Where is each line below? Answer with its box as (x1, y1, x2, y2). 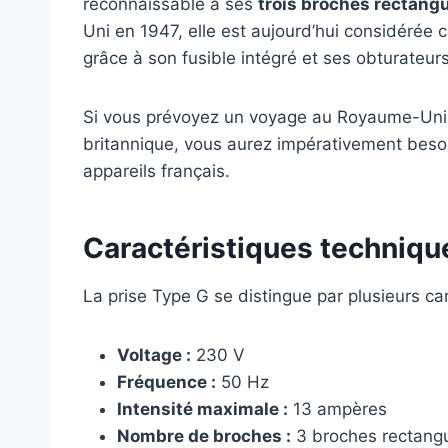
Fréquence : (117, 372, 216, 393)
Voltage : (117, 345, 191, 366)
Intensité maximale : (117, 399, 288, 420)
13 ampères (288, 399, 387, 420)
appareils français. (83, 161, 230, 182)
